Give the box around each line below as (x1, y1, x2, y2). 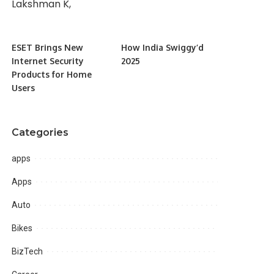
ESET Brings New (12, 42, 84, 53)
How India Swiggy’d (120, 42, 204, 53)
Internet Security (12, 56, 84, 67)
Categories (12, 127, 69, 139)
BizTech (12, 246, 43, 257)
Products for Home (12, 69, 92, 80)
